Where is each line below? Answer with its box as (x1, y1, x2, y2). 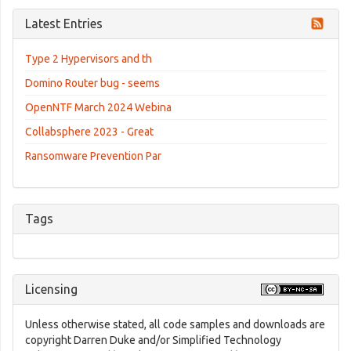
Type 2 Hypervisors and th (25, 52, 152, 65)
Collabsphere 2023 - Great (25, 125, 154, 138)
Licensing (25, 282, 78, 296)
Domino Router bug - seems (25, 77, 160, 89)
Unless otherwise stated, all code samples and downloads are (25, 318, 325, 331)
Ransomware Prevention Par (25, 150, 161, 162)
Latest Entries (25, 16, 103, 31)
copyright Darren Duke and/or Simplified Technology (25, 334, 281, 346)
